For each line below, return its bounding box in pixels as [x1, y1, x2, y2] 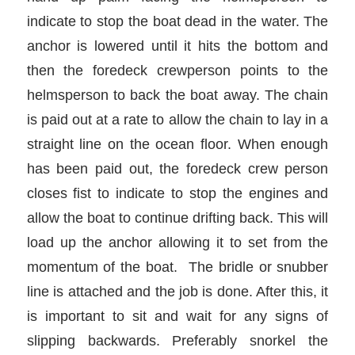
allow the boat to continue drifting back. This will [26, 209, 329, 227]
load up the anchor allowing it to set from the [26, 234, 329, 251]
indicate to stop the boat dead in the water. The [26, 13, 329, 30]
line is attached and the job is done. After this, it [26, 283, 329, 300]
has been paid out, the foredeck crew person [26, 160, 329, 177]
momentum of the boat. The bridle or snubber [26, 258, 329, 276]
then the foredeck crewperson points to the [26, 62, 329, 79]
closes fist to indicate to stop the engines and [26, 185, 329, 202]
